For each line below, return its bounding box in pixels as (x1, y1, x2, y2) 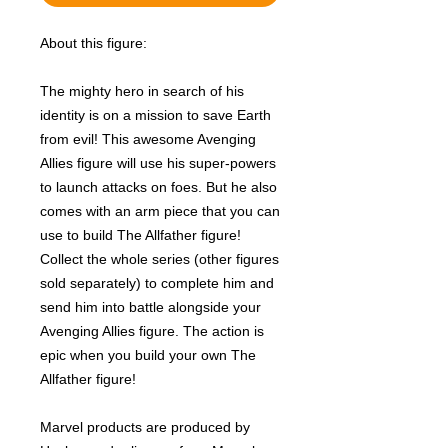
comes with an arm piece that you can (40, 203, 280, 219)
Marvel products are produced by (40, 419, 250, 435)
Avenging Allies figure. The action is (40, 323, 264, 339)
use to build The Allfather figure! (40, 227, 241, 243)
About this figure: (40, 35, 147, 51)
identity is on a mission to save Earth (40, 107, 271, 123)
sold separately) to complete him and (40, 275, 274, 291)
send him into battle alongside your (40, 299, 261, 315)
